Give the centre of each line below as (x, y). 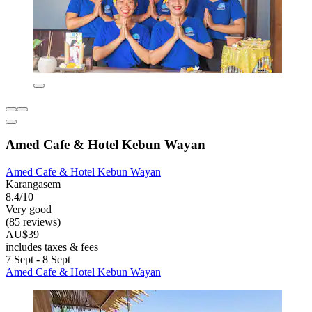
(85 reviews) (33, 221)
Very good (29, 209)
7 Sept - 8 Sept (38, 259)
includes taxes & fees (52, 247)
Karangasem (33, 184)
